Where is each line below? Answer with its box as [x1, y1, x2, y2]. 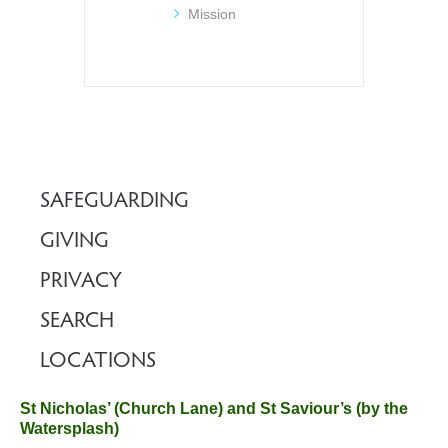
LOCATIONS [40, 351, 156, 374]
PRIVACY [40, 271, 122, 294]
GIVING [40, 231, 109, 254]
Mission [188, 6, 236, 23]
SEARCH [40, 311, 114, 334]
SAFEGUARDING [40, 191, 189, 214]
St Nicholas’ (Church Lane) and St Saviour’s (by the [20, 400, 408, 418]
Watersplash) [20, 420, 119, 438]
